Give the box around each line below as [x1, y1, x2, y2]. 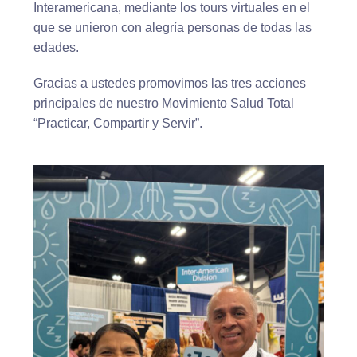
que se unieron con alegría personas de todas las [33, 21, 312, 35]
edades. [33, 41, 79, 55]
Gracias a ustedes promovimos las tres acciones [33, 76, 306, 91]
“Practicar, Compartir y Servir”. [33, 116, 202, 131]
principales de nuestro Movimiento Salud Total [33, 96, 294, 111]
